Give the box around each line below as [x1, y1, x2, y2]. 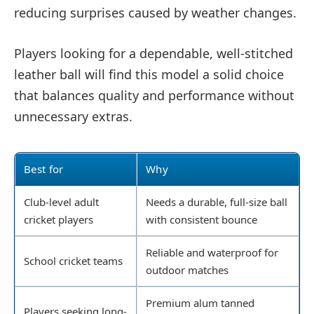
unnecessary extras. [14, 108, 132, 125]
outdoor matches [146, 263, 228, 278]
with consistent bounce [146, 212, 257, 227]
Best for [24, 162, 64, 177]
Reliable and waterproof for [146, 245, 278, 260]
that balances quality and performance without [14, 87, 294, 104]
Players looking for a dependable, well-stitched [14, 45, 293, 62]
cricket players [24, 212, 93, 227]
